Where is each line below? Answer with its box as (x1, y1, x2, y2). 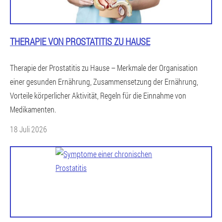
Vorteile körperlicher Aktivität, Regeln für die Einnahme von (10, 90, 186, 101)
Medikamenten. (10, 104, 56, 114)
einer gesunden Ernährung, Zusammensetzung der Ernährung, (10, 76, 198, 87)
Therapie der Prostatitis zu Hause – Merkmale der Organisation (10, 62, 198, 73)
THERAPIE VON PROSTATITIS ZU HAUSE (10, 35, 150, 48)
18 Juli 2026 (10, 123, 47, 134)
